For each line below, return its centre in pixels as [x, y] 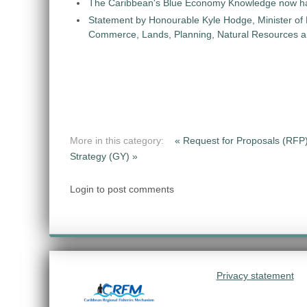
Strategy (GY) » [104, 156]
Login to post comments [122, 189]
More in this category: [117, 140]
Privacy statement [255, 275]
